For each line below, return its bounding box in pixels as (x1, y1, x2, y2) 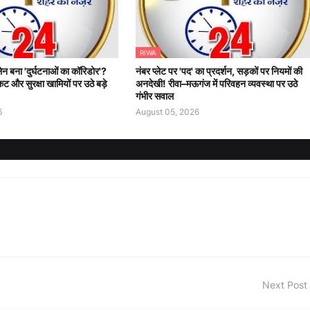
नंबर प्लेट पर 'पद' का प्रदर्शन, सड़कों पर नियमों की (135, 65, 302, 77)
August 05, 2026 (135, 107, 199, 118)
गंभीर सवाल (135, 90, 174, 102)
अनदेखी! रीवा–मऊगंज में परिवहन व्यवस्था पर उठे (135, 77, 298, 90)
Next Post (262, 279, 307, 291)
